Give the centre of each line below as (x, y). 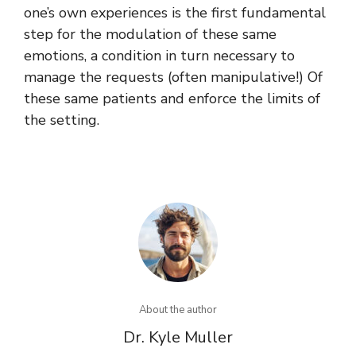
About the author (178, 310)
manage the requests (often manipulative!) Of (173, 77)
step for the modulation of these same (150, 35)
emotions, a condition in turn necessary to (159, 56)
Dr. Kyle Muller (178, 338)
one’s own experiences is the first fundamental (175, 13)
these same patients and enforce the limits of (172, 99)
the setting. (62, 120)
